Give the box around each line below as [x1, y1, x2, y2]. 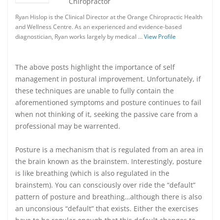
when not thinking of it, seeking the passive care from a [15, 110, 198, 119]
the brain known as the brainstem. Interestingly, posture [15, 157, 202, 166]
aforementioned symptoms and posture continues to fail [15, 98, 201, 107]
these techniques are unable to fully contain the [15, 86, 174, 95]
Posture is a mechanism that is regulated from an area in [15, 145, 203, 154]
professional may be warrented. [15, 121, 120, 131]
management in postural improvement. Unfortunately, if [15, 74, 201, 83]
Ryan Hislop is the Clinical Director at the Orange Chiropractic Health [15, 13, 202, 21]
